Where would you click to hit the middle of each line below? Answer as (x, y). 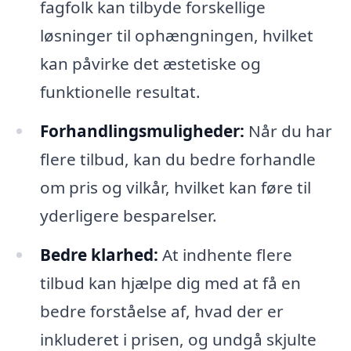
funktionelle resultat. (120, 92)
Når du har (288, 131)
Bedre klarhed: (99, 254)
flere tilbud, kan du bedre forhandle (177, 159)
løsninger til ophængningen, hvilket (176, 36)
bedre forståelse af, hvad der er (161, 311)
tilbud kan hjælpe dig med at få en (170, 282)
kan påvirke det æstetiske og (150, 64)
